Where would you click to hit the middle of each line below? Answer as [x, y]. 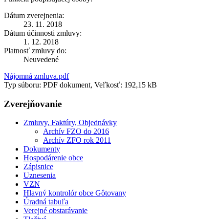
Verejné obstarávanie [55, 211]
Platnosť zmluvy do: [35, 50]
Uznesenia [40, 175]
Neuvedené [41, 59]
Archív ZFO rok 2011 [77, 140]
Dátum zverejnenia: [34, 15]
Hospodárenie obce [53, 158]
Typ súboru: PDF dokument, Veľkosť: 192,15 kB [80, 85]
